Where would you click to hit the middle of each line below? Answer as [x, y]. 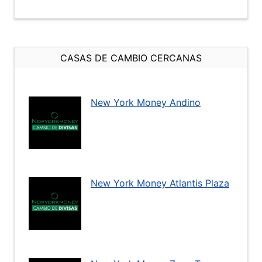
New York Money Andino [146, 102]
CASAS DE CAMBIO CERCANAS [131, 58]
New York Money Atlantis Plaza [160, 183]
